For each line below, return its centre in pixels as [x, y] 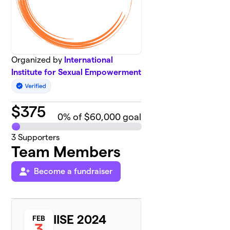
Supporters [38, 138]
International [89, 60]
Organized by [38, 60]
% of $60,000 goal [102, 117]
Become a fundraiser [73, 171]
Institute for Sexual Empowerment [76, 72]
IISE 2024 [80, 220]
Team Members [66, 152]
